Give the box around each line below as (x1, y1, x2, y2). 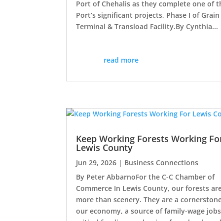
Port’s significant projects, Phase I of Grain (76, 10, 220, 20)
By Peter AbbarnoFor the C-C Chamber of (76, 172, 215, 182)
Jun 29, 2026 (76, 158, 117, 168)
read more (104, 55, 139, 65)
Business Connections (124, 158, 199, 168)
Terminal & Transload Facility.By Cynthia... (76, 21, 219, 31)
